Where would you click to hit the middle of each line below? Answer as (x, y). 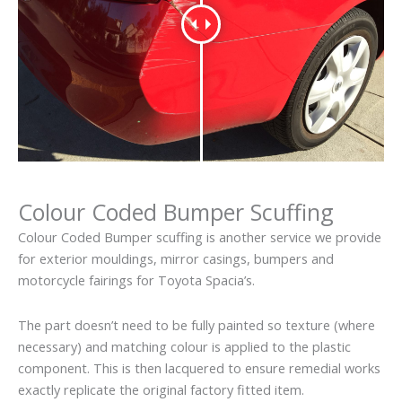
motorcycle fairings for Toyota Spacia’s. (136, 280)
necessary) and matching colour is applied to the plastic (184, 346)
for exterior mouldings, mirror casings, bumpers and (176, 259)
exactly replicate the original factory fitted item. (161, 389)
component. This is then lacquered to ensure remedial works (199, 367)
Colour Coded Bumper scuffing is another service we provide (200, 237)
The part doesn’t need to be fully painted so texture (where (197, 324)
